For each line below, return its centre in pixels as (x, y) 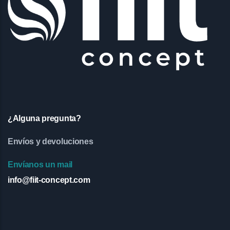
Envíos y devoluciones (51, 141)
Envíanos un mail (40, 164)
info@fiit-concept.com (49, 180)
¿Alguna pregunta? (44, 118)
